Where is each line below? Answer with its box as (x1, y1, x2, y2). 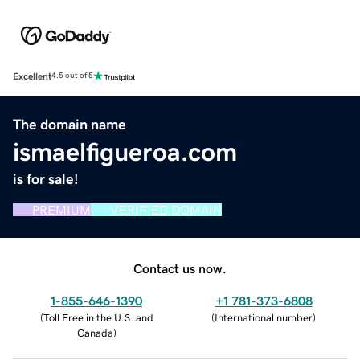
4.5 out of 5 (51, 72, 93, 80)
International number (215, 312, 313, 323)
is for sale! (13, 171, 79, 186)
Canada (76, 327, 113, 338)
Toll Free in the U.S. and (43, 312, 153, 323)
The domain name (13, 117, 126, 132)
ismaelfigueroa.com (13, 138, 237, 165)
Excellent (13, 71, 51, 81)
